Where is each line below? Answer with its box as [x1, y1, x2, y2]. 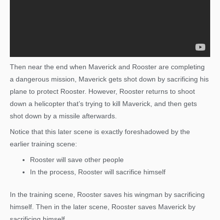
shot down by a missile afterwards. [10, 112, 117, 120]
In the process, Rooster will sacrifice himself [30, 168, 166, 176]
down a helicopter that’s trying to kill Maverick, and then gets [10, 100, 197, 108]
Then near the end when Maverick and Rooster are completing [10, 63, 205, 71]
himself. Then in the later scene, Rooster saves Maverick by [10, 203, 195, 211]
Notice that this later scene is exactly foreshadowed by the [10, 128, 190, 136]
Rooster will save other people [30, 156, 124, 164]
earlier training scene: [10, 140, 77, 148]
